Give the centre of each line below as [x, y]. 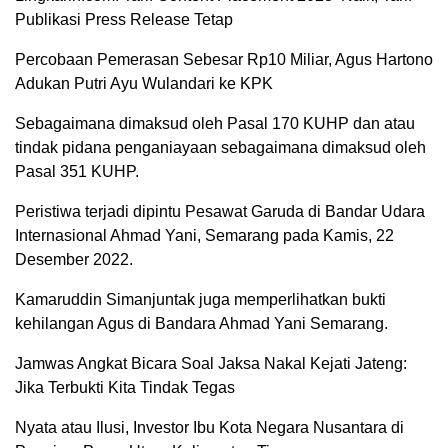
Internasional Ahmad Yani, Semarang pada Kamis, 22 [204, 235]
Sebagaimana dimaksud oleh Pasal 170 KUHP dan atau [215, 123]
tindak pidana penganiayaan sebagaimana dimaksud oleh [220, 147]
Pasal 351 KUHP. [77, 171]
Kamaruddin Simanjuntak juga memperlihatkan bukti [200, 299]
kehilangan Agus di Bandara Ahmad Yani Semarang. [201, 323]
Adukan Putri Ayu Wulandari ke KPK [144, 83]
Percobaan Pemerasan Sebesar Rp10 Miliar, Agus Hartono [224, 59]
